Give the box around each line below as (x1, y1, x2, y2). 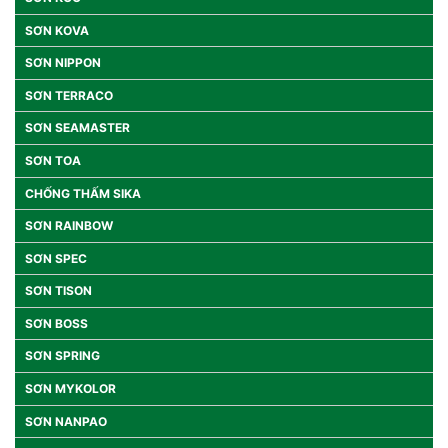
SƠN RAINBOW (25, 218, 113, 234)
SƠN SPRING (25, 348, 100, 364)
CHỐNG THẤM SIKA (25, 185, 141, 201)
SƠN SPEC (25, 250, 87, 266)
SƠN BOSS (25, 315, 88, 331)
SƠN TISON (25, 283, 92, 299)
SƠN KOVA (25, 22, 89, 38)
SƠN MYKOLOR (25, 381, 116, 397)
